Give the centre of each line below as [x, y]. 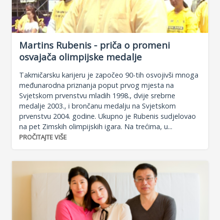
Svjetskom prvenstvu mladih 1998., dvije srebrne [97, 96]
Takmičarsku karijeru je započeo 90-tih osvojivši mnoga [109, 75]
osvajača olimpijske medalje [81, 57]
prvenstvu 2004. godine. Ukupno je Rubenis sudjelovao [108, 116]
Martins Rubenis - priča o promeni [95, 45]
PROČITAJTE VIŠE [43, 137]
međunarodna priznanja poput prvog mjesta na [96, 85]
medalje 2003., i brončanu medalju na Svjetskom [97, 106]
